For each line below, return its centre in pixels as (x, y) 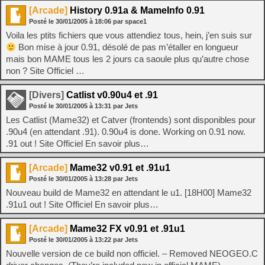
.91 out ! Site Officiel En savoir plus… (77, 143)
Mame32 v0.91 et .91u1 (119, 168)
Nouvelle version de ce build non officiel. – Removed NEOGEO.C (132, 253)
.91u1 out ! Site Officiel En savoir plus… (82, 204)
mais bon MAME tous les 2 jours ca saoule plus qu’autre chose (127, 59)
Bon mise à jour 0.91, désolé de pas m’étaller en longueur (127, 47)
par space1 (130, 21)
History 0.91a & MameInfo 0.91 (136, 10)
